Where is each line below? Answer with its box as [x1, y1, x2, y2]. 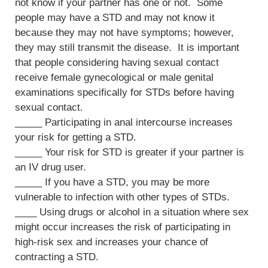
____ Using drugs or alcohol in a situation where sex [15, 206, 249, 218]
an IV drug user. [15, 162, 86, 173]
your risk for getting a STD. [15, 132, 136, 144]
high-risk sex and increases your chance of [15, 236, 208, 248]
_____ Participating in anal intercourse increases [15, 117, 233, 129]
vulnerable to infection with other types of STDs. [15, 191, 230, 203]
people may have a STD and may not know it [15, 12, 215, 24]
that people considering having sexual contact [15, 57, 219, 69]
